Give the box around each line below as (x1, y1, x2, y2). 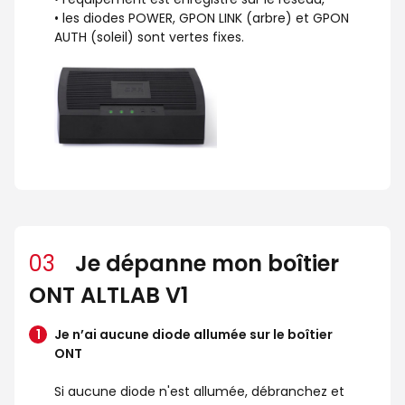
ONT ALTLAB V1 (29, 280, 188, 311)
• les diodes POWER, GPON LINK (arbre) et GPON (54, 9, 349, 28)
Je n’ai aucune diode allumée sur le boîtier (54, 325, 333, 344)
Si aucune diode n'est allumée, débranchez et (54, 382, 344, 401)
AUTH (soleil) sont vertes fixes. (54, 28, 244, 47)
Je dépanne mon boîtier (70, 249, 339, 279)
